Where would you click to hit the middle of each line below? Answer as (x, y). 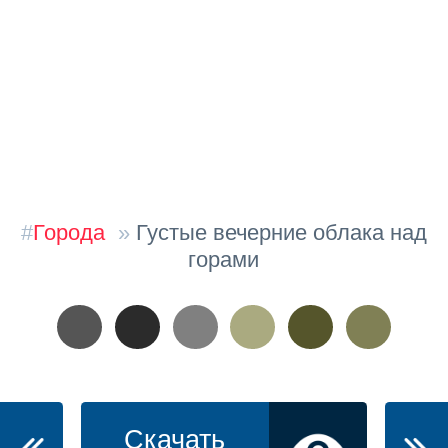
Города (68, 233)
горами (224, 260)
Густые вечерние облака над (282, 233)
